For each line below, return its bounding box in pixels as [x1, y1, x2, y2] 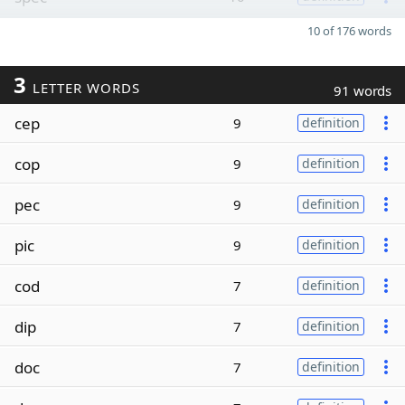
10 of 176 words [307, 23, 391, 39]
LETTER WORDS [27, 79, 140, 97]
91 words [334, 81, 391, 99]
